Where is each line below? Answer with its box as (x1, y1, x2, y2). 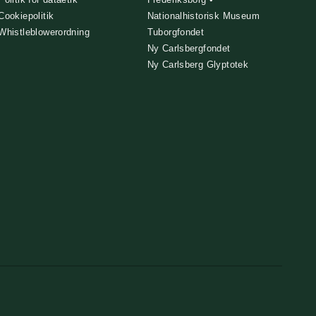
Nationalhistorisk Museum (147, 11, 260, 21)
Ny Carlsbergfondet (147, 43, 231, 54)
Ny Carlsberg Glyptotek (147, 59, 249, 70)
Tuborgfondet (147, 27, 205, 37)
